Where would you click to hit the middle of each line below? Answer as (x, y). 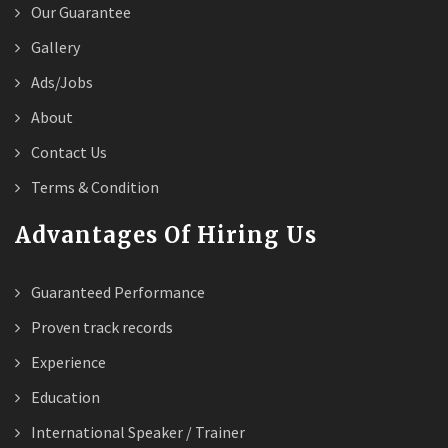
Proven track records (100, 327)
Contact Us (67, 152)
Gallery (54, 47)
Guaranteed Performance (116, 292)
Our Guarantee (79, 12)
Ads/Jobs (60, 82)
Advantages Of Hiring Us (166, 235)
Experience (67, 362)
